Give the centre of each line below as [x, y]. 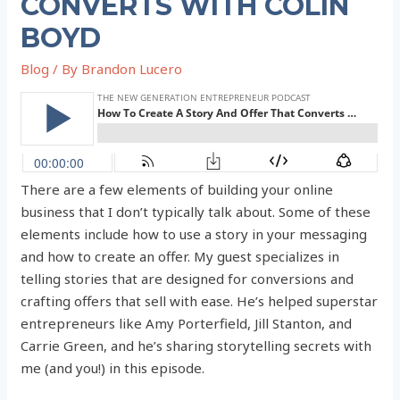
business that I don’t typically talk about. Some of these [196, 212]
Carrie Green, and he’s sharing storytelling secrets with [196, 346]
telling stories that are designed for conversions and [187, 279]
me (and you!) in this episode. [113, 368]
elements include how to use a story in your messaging [194, 234]
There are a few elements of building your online [177, 190]
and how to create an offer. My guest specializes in [180, 257]
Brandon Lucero [132, 69]
